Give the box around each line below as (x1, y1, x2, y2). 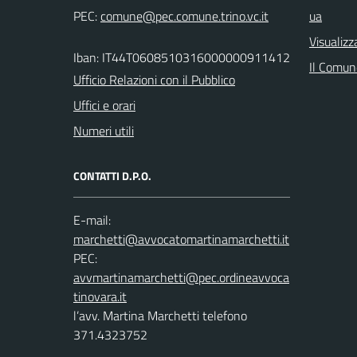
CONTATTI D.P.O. (73, 167, 151, 184)
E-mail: (73, 210, 111, 229)
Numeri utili (73, 120, 134, 140)
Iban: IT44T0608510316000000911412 (73, 47, 290, 67)
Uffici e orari (73, 95, 135, 115)
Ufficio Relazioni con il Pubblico (73, 69, 235, 89)
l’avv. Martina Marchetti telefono (73, 305, 247, 325)
